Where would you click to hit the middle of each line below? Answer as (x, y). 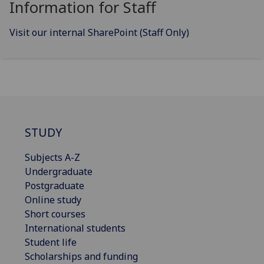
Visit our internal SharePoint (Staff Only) (99, 32)
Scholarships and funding (81, 256)
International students (75, 228)
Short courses (55, 214)
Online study (53, 199)
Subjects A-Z (52, 157)
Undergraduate (59, 171)
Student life (51, 242)
